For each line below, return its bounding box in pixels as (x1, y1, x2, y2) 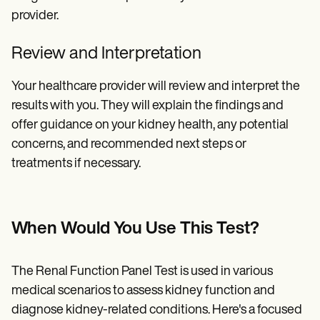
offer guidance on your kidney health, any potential (11, 119, 289, 133)
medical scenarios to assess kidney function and (11, 284, 275, 299)
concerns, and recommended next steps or (11, 138, 246, 152)
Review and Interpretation (11, 46, 201, 64)
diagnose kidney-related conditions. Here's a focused (11, 304, 302, 318)
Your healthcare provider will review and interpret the (11, 80, 300, 94)
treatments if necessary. (11, 157, 141, 171)
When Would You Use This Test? (11, 221, 259, 239)
